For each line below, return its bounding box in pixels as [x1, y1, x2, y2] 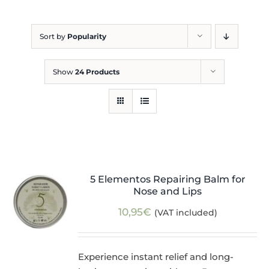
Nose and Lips [133, 186, 202, 198]
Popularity [67, 32, 106, 41]
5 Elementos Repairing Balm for [89, 174, 246, 186]
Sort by [39, 32, 67, 41]
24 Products [75, 67, 119, 77]
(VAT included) [154, 207, 217, 219]
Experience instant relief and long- [78, 251, 234, 263]
